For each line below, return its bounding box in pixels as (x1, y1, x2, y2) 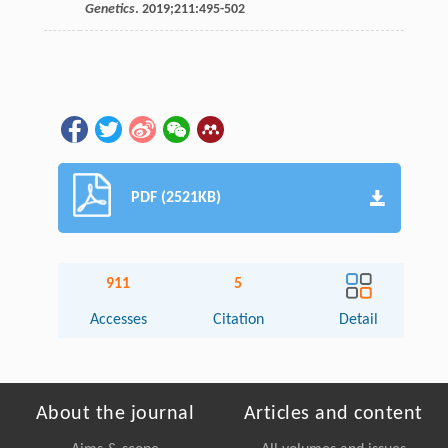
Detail (339, 311, 379, 328)
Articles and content (243, 403, 423, 424)
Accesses (89, 311, 147, 328)
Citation (212, 311, 264, 328)
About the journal (35, 403, 195, 424)
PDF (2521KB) (131, 189, 222, 206)
